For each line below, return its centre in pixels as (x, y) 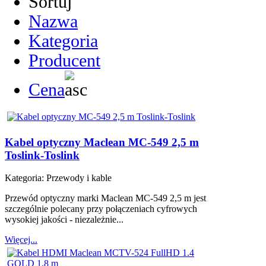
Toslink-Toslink (42, 155)
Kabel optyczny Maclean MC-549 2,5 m (102, 142)
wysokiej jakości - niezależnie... (64, 220)
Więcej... (21, 240)
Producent (64, 60)
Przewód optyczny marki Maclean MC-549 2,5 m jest (105, 198)
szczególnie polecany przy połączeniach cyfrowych (101, 209)
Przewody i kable (79, 178)
